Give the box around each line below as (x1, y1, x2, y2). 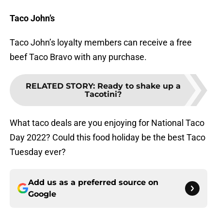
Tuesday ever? (10, 147, 66, 157)
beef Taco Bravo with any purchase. (10, 52, 147, 62)
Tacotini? (85, 90, 122, 99)
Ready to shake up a (97, 81, 181, 91)
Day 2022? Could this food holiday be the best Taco (10, 132, 205, 143)
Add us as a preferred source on (28, 178, 158, 187)
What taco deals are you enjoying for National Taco (10, 118, 204, 128)
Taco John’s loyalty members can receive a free (10, 37, 192, 48)
